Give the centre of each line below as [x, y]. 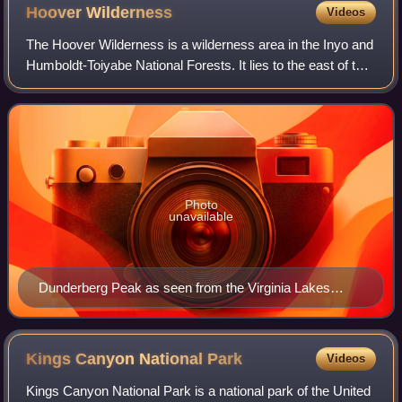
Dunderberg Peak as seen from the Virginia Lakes [184, 288]
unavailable [201, 217]
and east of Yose [75, 107]
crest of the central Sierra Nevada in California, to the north [197, 86]
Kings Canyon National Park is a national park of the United [199, 391]
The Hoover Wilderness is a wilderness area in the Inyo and [200, 45]
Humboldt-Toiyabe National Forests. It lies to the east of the [198, 66]
